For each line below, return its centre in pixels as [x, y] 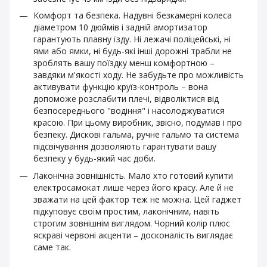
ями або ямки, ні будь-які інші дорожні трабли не [133, 51]
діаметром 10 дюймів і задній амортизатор [120, 27]
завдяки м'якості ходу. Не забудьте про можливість [139, 75]
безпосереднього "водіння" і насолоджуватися [129, 111]
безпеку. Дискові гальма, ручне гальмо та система [136, 135]
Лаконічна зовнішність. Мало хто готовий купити [133, 175]
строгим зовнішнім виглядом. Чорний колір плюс [132, 223]
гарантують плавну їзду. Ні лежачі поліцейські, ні [132, 39]
